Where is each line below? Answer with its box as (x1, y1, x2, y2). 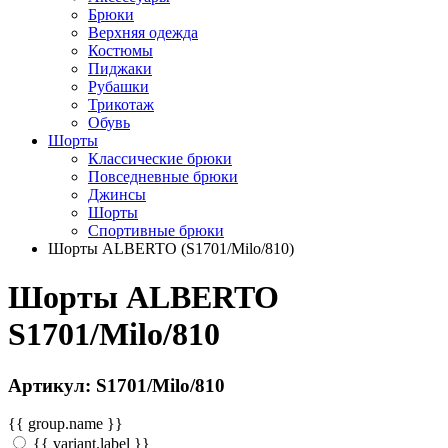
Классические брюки (88, 149, 232, 167)
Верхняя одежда (88, 23, 198, 41)
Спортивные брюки (88, 221, 224, 239)
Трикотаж (88, 95, 154, 113)
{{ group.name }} (8, 415, 123, 433)
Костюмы (88, 41, 153, 59)
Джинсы (88, 185, 146, 203)
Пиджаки (88, 59, 152, 77)
